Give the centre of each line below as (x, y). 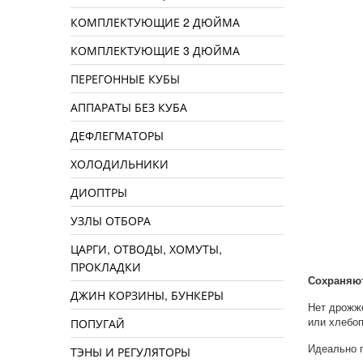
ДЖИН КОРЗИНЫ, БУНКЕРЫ (147, 295)
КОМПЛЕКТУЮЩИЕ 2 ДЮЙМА (155, 22)
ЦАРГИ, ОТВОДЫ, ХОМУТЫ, (146, 249)
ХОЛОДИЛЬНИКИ (120, 164)
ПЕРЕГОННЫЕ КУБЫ (125, 79)
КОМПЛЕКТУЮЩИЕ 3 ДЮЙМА (155, 51)
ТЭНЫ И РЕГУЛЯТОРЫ (130, 352)
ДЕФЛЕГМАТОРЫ (117, 136)
